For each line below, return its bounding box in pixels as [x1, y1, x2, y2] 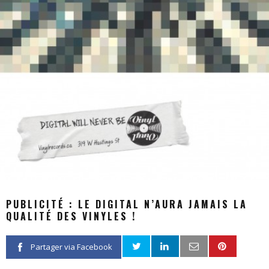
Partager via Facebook [31, 241, 112, 252]
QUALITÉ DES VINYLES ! [6, 208, 136, 223]
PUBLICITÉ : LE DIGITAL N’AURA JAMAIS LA [6, 196, 247, 211]
